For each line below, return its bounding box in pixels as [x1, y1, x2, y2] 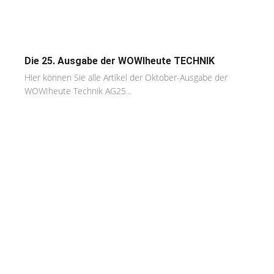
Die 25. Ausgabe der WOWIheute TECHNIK [24, 54, 215, 67]
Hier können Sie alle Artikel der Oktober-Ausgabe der [24, 71, 228, 83]
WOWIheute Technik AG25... [24, 84, 131, 97]
